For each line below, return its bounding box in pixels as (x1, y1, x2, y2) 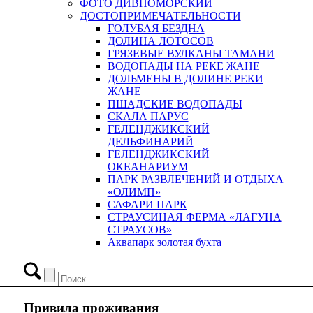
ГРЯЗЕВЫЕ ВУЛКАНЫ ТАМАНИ (107, 48, 275, 60)
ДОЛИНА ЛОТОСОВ (107, 35, 214, 48)
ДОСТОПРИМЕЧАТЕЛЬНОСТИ (79, 10, 241, 22)
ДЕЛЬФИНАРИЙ (107, 136, 194, 148)
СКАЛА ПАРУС (107, 110, 189, 123)
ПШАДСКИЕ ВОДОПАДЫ (107, 98, 242, 110)
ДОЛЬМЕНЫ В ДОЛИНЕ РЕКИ (107, 73, 263, 85)
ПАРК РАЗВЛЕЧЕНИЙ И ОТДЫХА (107, 173, 284, 186)
